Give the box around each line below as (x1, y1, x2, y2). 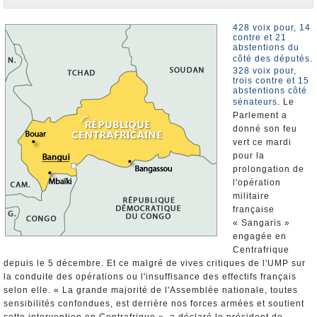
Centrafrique (233, 245, 289, 255)
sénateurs (233, 97, 277, 107)
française (233, 204, 275, 214)
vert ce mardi (233, 137, 292, 147)
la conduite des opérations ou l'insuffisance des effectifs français (4, 272, 296, 282)
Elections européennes (11, 20, 104, 30)
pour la (233, 151, 265, 161)
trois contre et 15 (233, 76, 309, 86)
